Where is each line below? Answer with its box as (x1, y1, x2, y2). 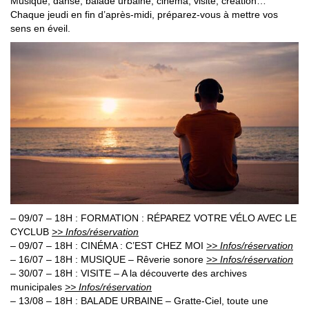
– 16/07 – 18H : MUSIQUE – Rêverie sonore (10, 253, 206, 265)
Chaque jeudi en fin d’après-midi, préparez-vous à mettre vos (10, 8, 278, 20)
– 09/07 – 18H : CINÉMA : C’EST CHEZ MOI (10, 239, 206, 251)
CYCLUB (10, 226, 52, 237)
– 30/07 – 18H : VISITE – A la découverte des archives (10, 267, 247, 279)
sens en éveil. (10, 22, 70, 34)
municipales (10, 281, 65, 292)
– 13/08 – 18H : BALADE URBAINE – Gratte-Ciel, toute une (10, 295, 268, 306)
